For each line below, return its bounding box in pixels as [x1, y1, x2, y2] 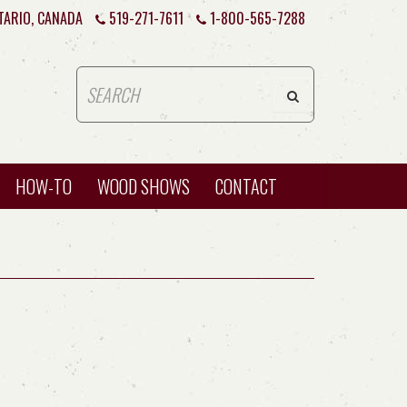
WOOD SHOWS [97, 173, 190, 200]
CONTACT [215, 173, 277, 200]
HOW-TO [15, 173, 72, 200]
